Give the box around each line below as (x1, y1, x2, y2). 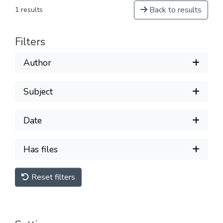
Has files (23, 143, 58, 155)
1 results (15, 5, 43, 14)
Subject (23, 85, 53, 98)
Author (23, 56, 51, 69)
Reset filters (29, 172, 75, 183)
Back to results (147, 4, 202, 15)
